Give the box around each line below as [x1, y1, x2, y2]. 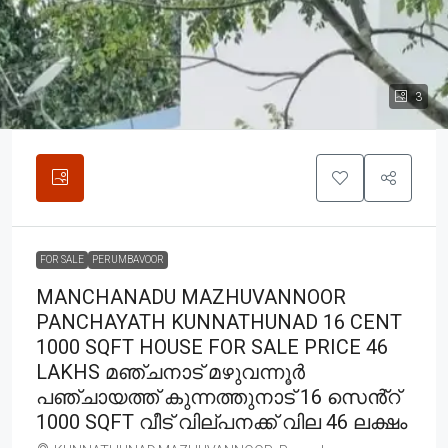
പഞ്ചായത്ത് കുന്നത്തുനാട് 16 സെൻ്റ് [36, 384, 400, 409]
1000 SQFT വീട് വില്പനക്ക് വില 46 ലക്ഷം [36, 409, 407, 434]
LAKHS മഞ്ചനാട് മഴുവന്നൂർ [36, 359, 305, 384]
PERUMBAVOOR [92, 253, 164, 265]
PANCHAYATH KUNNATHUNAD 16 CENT [36, 309, 402, 334]
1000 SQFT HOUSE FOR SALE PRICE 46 [36, 334, 388, 359]
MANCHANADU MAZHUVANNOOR [36, 284, 346, 309]
